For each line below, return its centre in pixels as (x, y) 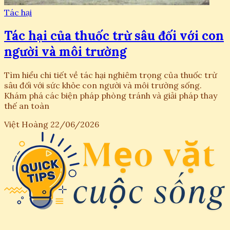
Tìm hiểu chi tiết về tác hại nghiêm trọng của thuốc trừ (111, 75)
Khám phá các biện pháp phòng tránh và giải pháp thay (111, 95)
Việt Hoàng (26, 124)
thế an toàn (27, 106)
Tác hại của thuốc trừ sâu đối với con (114, 35)
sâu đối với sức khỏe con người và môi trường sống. (103, 85)
